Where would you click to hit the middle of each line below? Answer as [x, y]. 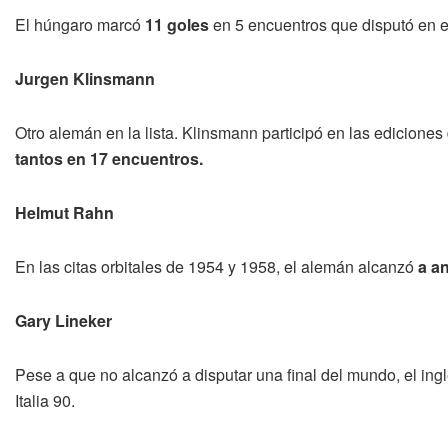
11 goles [177, 24]
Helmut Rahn [64, 212]
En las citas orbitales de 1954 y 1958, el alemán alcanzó [216, 266]
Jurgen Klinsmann [85, 78]
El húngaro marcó [80, 24]
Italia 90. [45, 400]
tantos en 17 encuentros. [109, 158]
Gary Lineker [63, 320]
